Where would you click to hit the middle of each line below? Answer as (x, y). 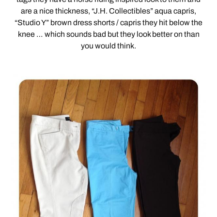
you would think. (108, 46)
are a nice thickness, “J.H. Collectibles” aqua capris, (108, 11)
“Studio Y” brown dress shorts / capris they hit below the (108, 22)
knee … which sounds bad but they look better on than (108, 34)
